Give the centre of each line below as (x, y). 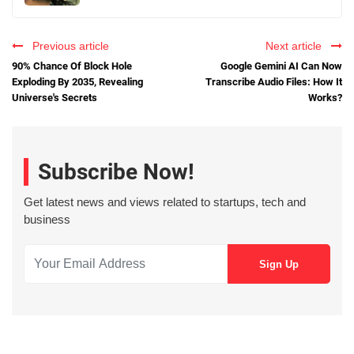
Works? (325, 97)
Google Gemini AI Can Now (281, 66)
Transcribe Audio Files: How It (274, 81)
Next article (297, 45)
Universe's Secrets (55, 97)
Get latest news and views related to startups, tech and (165, 202)
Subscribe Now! (116, 172)
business (47, 220)
